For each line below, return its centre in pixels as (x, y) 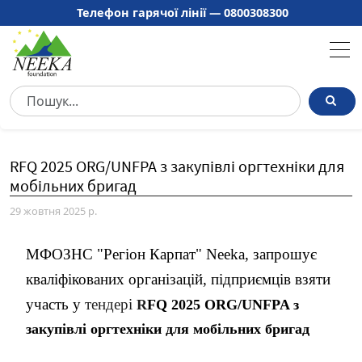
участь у (55, 304)
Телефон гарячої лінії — (150, 13)
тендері (109, 304)
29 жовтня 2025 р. (53, 211)
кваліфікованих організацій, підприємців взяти (178, 279)
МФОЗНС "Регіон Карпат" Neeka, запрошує (171, 254)
